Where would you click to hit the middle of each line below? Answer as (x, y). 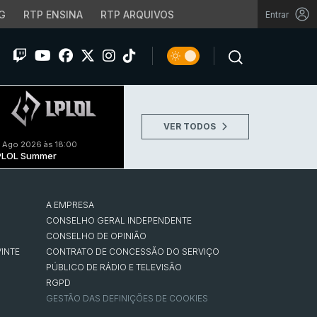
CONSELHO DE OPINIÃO (97, 236)
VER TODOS (191, 127)
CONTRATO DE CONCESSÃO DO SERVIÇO (133, 251)
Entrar (277, 14)
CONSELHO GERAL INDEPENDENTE (119, 220)
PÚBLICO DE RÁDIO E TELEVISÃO (114, 267)
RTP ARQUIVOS (137, 15)
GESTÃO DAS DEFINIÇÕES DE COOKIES (127, 298)
